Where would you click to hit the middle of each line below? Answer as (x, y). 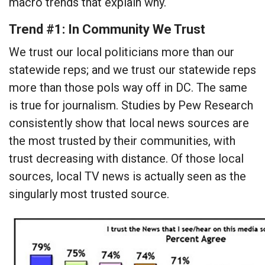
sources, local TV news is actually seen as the (127, 177)
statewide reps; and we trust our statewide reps (132, 70)
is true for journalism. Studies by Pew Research (131, 106)
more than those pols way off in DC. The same (128, 88)
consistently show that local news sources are (129, 123)
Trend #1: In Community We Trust (107, 30)
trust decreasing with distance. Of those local (126, 159)
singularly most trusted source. (89, 194)
